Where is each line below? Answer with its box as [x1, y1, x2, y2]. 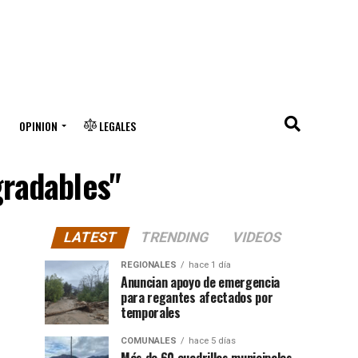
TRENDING [138, 229, 211, 245]
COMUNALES [121, 336, 177, 346]
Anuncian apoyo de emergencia [121, 272, 280, 292]
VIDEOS [230, 229, 284, 245]
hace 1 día [189, 260, 231, 270]
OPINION [18, 117, 58, 134]
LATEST [62, 229, 119, 245]
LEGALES [96, 117, 136, 134]
